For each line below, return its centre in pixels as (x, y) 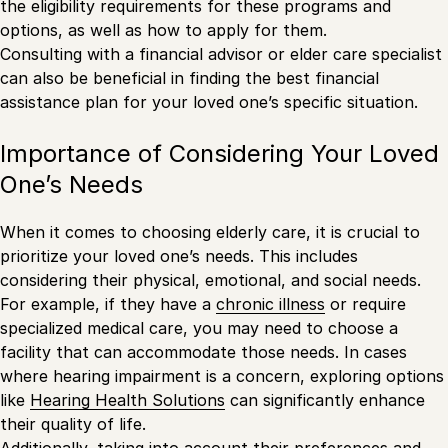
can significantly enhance (325, 400)
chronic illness (270, 304)
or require (365, 304)
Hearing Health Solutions (127, 400)
